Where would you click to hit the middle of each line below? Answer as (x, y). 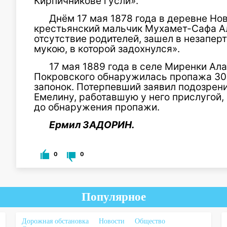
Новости (111, 221)
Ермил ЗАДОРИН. (92, 125)
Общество (150, 221)
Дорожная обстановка (55, 221)
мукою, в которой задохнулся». (107, 49)
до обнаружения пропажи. (97, 107)
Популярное (113, 197)
